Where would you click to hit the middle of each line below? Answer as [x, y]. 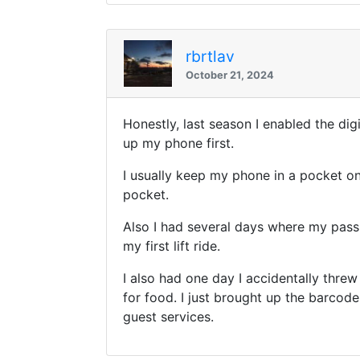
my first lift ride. [174, 246]
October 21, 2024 [230, 75]
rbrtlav [210, 56]
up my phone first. [180, 143]
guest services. [168, 317]
